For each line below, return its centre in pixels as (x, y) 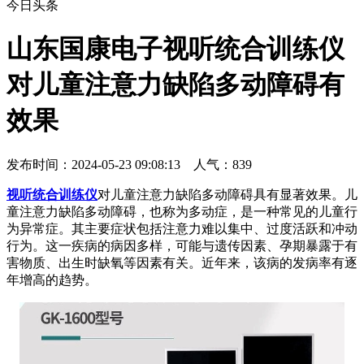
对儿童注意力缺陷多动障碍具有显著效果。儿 (227, 194)
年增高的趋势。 (52, 279)
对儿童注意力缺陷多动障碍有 (175, 85)
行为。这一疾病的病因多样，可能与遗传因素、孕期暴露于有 (182, 245)
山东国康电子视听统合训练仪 (175, 49)
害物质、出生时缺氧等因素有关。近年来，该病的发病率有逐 (182, 262)
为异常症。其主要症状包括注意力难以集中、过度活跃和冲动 (182, 228)
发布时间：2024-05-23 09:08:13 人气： (119, 164)
